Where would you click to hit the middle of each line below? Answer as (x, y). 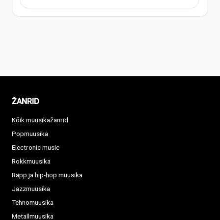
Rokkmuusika (31, 161)
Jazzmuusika (31, 189)
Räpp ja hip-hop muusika (47, 175)
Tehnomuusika (33, 203)
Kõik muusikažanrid (40, 120)
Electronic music (36, 148)
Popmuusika (30, 134)
